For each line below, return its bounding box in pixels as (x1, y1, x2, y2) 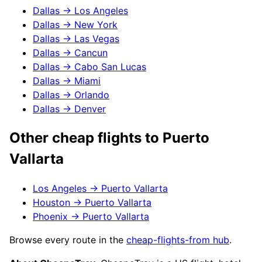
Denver (74, 103, 106, 115)
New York (74, 19, 118, 31)
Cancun (74, 47, 108, 59)
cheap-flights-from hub (126, 234, 229, 246)
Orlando (74, 89, 109, 101)
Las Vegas (74, 33, 119, 45)
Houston (33, 196, 70, 209)
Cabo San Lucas (74, 61, 146, 73)
